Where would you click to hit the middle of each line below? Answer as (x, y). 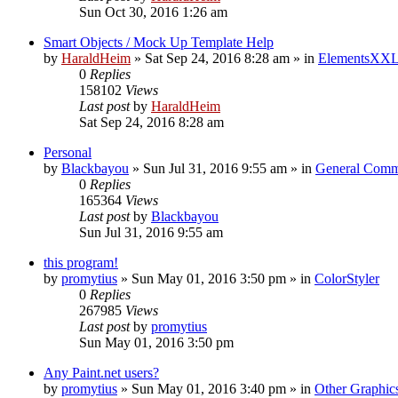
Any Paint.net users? (101, 372)
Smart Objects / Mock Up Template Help (159, 42)
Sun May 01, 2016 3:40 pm (209, 388)
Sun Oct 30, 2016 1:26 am (153, 12)
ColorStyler (347, 278)
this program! (81, 262)
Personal (68, 152)
